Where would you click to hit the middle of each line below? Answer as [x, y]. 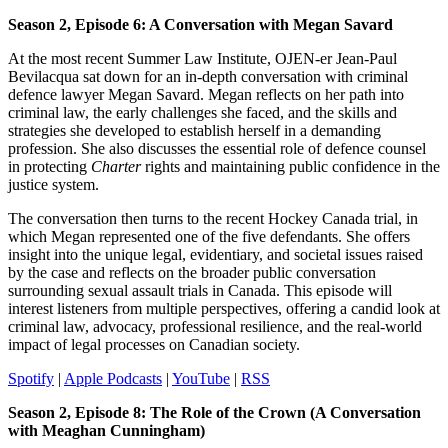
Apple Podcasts [113, 378]
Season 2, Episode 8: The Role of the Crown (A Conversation [214, 412]
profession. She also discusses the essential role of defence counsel [217, 148]
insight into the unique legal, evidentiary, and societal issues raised [215, 254]
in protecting [49, 166]
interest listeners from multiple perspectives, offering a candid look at [224, 308]
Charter [116, 166]
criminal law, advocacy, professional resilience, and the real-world [215, 326]
